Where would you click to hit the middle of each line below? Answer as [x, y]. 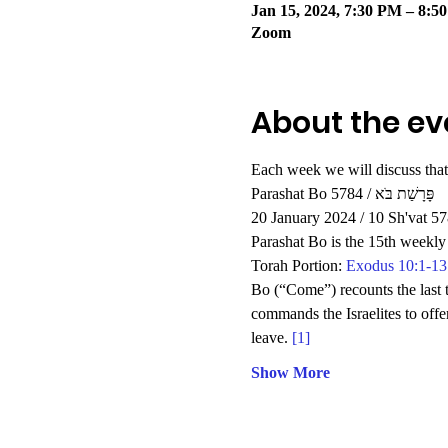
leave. [271, 337]
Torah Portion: [298, 265]
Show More [290, 372]
